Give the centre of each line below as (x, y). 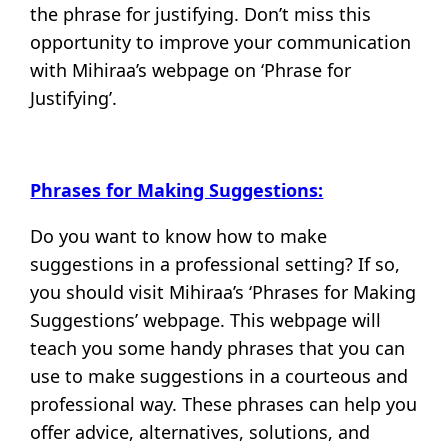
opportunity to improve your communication (221, 42)
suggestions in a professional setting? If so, (215, 264)
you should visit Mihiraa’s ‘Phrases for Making (223, 292)
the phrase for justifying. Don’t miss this (201, 14)
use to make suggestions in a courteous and (219, 376)
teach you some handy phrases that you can (218, 348)
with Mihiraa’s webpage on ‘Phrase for (191, 70)
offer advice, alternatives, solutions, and (200, 432)
